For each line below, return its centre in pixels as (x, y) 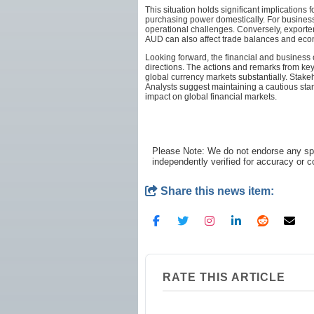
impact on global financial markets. (211, 96)
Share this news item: (216, 191)
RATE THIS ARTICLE (224, 277)
